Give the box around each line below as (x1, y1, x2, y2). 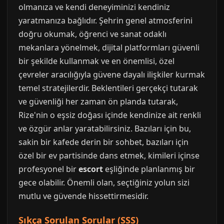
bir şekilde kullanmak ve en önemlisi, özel (18, 55, 174, 66)
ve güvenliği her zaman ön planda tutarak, (18, 96, 178, 107)
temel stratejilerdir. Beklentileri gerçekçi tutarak (18, 82, 198, 93)
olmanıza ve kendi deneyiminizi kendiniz (18, 1, 170, 12)
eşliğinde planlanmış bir (103, 163, 195, 174)
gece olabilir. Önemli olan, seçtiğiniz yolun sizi (18, 177, 189, 188)
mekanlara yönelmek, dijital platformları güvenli (18, 42, 199, 53)
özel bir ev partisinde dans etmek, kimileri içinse (18, 150, 199, 161)
